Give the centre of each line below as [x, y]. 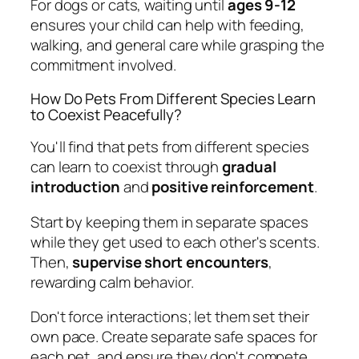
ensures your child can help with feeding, [167, 25]
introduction [75, 187]
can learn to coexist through [127, 167]
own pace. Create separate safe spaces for [174, 337]
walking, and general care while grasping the [177, 45]
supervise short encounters [170, 262]
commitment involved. [103, 65]
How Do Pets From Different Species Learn [173, 98]
